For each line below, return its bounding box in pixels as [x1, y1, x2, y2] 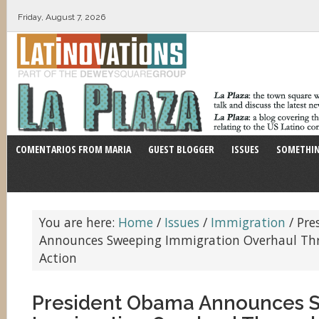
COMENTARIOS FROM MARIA [16, 142, 131, 156]
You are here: [39, 214, 118, 231]
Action [39, 249, 77, 266]
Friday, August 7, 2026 [18, 12, 105, 22]
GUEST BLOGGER [148, 142, 214, 156]
